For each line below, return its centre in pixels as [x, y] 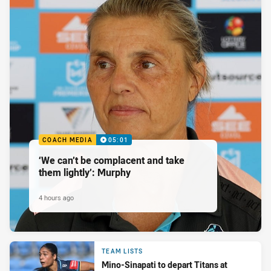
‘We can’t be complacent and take [112, 160]
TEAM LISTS [122, 251]
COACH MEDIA [67, 140]
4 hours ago [56, 197]
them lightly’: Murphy [85, 172]
